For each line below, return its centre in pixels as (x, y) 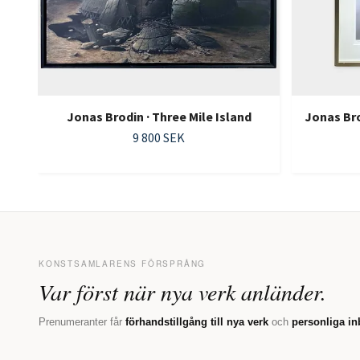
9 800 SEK (159, 138)
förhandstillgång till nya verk (197, 322)
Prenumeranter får (82, 322)
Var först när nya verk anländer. (182, 292)
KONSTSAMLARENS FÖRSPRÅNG (123, 264)
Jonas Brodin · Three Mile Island (159, 117)
